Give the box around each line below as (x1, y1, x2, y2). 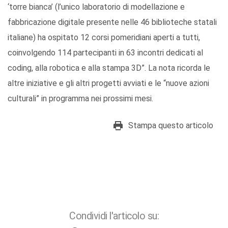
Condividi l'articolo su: (69, 210, 159, 222)
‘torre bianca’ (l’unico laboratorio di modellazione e (8, 2, 185, 12)
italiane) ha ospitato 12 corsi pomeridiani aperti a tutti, (8, 32, 200, 42)
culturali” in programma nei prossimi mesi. (8, 93, 153, 103)
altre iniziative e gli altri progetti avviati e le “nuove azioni (8, 78, 209, 88)
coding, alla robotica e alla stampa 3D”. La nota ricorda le (8, 63, 210, 73)
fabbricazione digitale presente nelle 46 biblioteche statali (8, 17, 217, 27)
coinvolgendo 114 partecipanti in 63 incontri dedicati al (8, 47, 203, 58)
